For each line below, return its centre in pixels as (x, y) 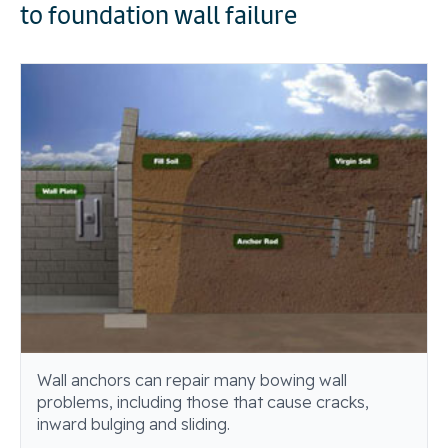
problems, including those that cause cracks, (203, 402)
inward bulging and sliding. (133, 424)
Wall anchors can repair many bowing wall (192, 380)
